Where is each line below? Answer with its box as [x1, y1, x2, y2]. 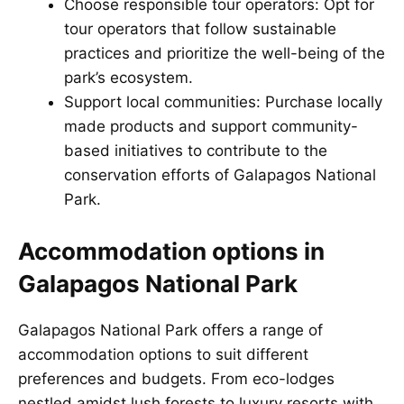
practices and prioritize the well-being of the [64, 44, 385, 63]
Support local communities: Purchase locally [64, 93, 382, 112]
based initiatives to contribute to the [64, 142, 327, 161]
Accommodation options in [18, 236, 325, 265]
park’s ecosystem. [64, 69, 193, 87]
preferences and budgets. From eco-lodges [18, 369, 335, 388]
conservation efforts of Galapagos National [64, 166, 376, 185]
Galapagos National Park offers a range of [18, 320, 323, 339]
